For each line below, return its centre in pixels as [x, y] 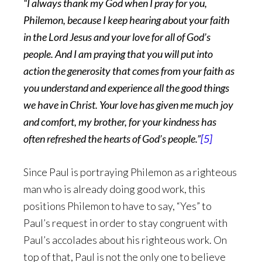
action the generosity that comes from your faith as [129, 71]
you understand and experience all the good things [126, 88]
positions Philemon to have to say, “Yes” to [118, 206]
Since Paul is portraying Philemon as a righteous [130, 172]
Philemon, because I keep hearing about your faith [127, 20]
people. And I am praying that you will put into [118, 54]
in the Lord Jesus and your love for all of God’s [117, 37]
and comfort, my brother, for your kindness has [120, 122]
